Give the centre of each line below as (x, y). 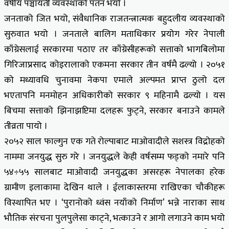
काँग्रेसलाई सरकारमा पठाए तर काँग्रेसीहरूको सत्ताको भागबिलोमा (114, 49)
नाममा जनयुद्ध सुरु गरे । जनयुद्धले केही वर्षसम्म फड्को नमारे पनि (114, 157)
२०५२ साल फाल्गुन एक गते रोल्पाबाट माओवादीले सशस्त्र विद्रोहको (114, 141)
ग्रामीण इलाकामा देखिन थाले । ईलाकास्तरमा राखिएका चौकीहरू (114, 187)
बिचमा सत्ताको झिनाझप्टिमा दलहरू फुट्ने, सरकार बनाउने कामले (114, 111)
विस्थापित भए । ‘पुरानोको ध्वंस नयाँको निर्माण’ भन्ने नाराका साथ (114, 203)
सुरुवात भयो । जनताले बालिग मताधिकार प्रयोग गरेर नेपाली (114, 34)
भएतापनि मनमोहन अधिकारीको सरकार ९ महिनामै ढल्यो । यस (114, 95)
